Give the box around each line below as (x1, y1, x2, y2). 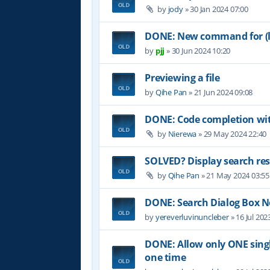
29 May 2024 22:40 (203, 128, 267, 139)
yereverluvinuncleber (155, 211, 229, 222)
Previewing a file (145, 71, 220, 84)
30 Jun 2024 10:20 (171, 45, 231, 56)
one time (145, 250, 186, 264)
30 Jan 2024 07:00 (190, 3, 248, 14)
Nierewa (168, 128, 197, 139)
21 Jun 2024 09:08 (193, 86, 253, 98)
